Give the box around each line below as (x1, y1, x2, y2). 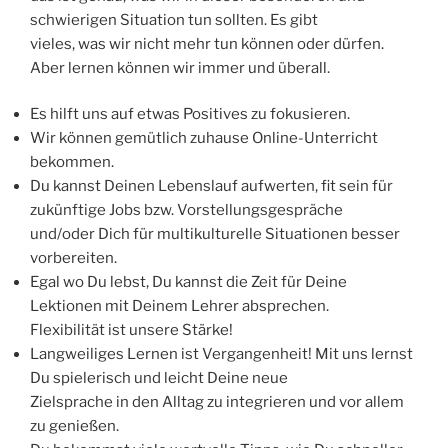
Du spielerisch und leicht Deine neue (30, 369, 288, 388)
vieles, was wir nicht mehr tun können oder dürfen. (30, 34, 384, 53)
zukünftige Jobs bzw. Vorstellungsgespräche (30, 201, 343, 220)
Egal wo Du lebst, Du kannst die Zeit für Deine (30, 273, 347, 292)
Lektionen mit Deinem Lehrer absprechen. (30, 297, 329, 316)
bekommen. (30, 153, 114, 172)
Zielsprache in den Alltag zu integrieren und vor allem (30, 393, 404, 412)
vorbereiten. (30, 249, 117, 268)
